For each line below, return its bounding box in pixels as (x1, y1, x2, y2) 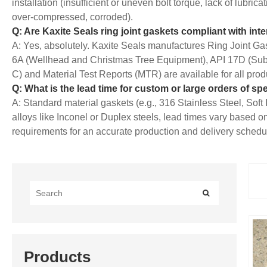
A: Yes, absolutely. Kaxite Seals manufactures (12, 41, 207, 51)
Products (24, 247, 91, 266)
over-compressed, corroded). (12, 12, 133, 23)
